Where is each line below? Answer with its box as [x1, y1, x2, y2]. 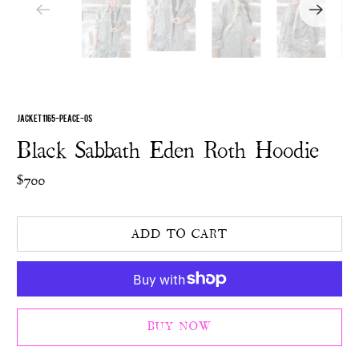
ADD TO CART [131, 225, 228, 242]
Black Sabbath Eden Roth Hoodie [17, 136, 320, 165]
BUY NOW [147, 319, 212, 334]
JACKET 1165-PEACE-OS [17, 112, 93, 123]
